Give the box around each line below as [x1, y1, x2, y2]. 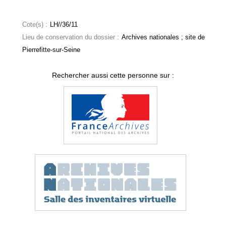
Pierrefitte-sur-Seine [22, 46, 81, 53]
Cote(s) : [22, 21, 48, 28]
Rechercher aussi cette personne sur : [51, 71, 174, 79]
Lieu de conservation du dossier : [22, 33, 120, 41]
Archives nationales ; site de [122, 33, 205, 41]
